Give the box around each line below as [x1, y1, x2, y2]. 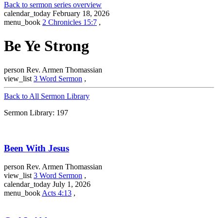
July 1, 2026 [53, 180, 91, 189]
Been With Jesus [4, 143, 69, 153]
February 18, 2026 [53, 9, 109, 18]
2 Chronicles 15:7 [42, 18, 97, 26]
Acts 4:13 [42, 189, 72, 198]
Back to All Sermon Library [4, 91, 90, 100]
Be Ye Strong [4, 37, 89, 55]
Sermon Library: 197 [4, 108, 68, 117]
